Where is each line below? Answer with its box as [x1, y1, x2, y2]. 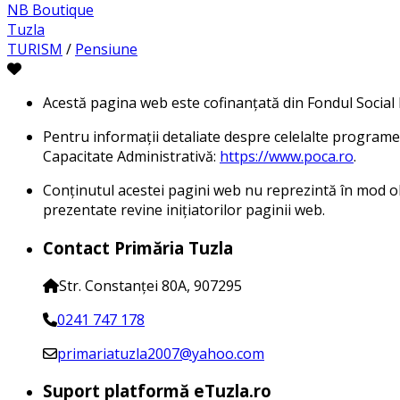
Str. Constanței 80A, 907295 [59, 275, 242, 296]
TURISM [7, 39, 62, 60]
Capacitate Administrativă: [43, 146, 220, 167]
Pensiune [75, 39, 137, 60]
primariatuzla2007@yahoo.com [57, 343, 264, 363]
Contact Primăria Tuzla [43, 236, 233, 259]
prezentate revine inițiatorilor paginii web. [43, 200, 325, 221]
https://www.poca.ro [220, 146, 354, 167]
